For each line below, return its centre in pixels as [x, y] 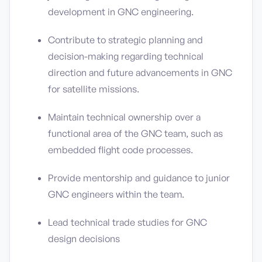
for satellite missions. [94, 89]
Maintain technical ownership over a [124, 117]
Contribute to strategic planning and [125, 40]
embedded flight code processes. [120, 150]
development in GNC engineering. [121, 12]
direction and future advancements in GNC [140, 73]
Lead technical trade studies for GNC [127, 222]
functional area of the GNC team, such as [135, 133]
